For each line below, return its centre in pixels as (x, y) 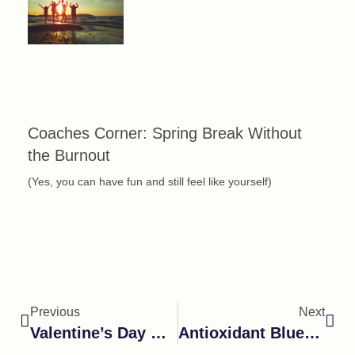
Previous (55, 311)
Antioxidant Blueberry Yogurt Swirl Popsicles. (312, 332)
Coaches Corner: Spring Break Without (165, 133)
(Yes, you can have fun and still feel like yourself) (150, 181)
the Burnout (69, 155)
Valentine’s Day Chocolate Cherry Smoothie (158, 332)
